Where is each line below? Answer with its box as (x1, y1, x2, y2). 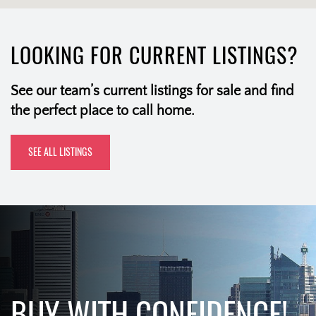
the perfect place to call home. (11, 103, 195, 119)
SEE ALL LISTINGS (28, 145, 92, 159)
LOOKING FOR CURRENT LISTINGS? (11, 41, 298, 71)
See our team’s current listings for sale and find (11, 83, 294, 99)
